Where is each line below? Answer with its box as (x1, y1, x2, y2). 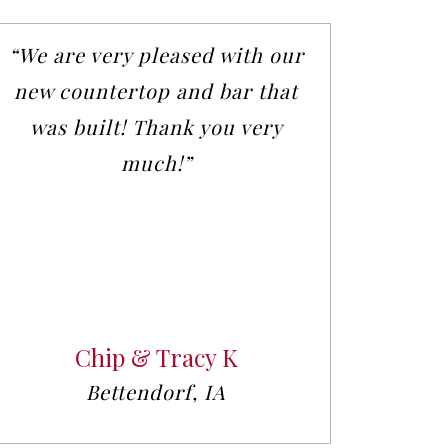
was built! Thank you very (29, 113, 283, 141)
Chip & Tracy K (74, 341, 238, 374)
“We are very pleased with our (8, 41, 304, 69)
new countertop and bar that (14, 77, 298, 105)
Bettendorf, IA (86, 378, 226, 406)
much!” (120, 149, 192, 177)
